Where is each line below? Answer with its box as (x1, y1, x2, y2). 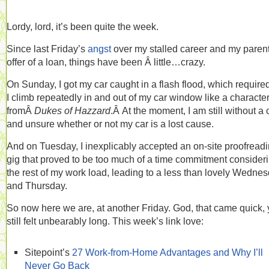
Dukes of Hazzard (34, 105, 110, 116)
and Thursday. (7, 180, 67, 191)
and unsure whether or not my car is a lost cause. (7, 118, 214, 129)
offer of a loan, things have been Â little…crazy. (7, 56, 205, 67)
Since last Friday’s (7, 43, 88, 54)
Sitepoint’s (25, 247, 72, 258)
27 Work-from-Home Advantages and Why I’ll (72, 247, 263, 258)
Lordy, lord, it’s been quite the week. (7, 21, 159, 32)
